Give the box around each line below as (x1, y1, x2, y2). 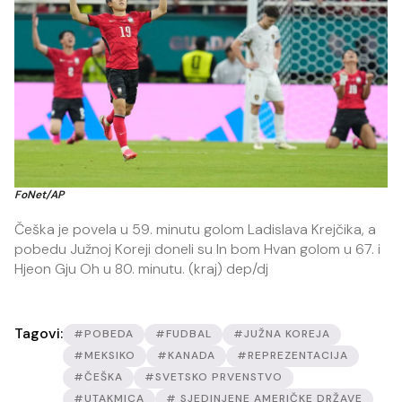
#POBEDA (74, 327, 134, 342)
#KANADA (157, 348, 215, 363)
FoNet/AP (14, 188, 64, 203)
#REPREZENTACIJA (237, 348, 348, 363)
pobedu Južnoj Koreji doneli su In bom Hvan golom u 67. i (14, 240, 380, 259)
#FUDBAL (155, 327, 212, 342)
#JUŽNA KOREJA (233, 327, 330, 342)
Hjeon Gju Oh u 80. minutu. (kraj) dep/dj (14, 259, 268, 279)
